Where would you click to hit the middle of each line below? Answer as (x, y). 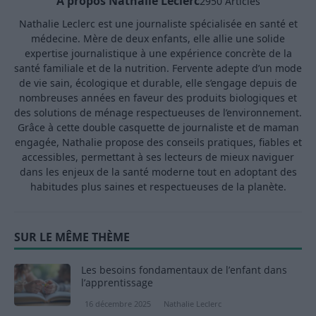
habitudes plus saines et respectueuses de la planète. (158, 187)
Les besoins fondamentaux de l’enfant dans (184, 270)
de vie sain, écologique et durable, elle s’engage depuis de (158, 83)
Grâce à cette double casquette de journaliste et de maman (158, 128)
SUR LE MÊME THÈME (72, 237)
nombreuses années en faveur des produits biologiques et (158, 98)
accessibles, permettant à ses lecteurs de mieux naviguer (158, 157)
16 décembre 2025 (118, 304)
